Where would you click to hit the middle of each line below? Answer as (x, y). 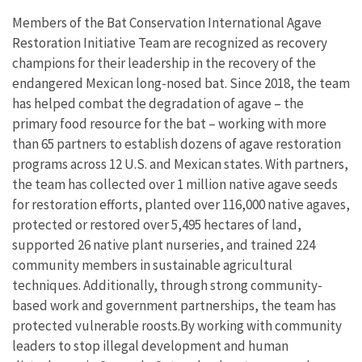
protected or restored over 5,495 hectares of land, (157, 225)
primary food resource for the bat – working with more (169, 124)
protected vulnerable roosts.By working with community (177, 326)
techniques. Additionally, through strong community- (167, 286)
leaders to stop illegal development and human (150, 346)
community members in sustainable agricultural (152, 265)
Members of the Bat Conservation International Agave (167, 23)
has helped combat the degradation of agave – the (158, 104)
